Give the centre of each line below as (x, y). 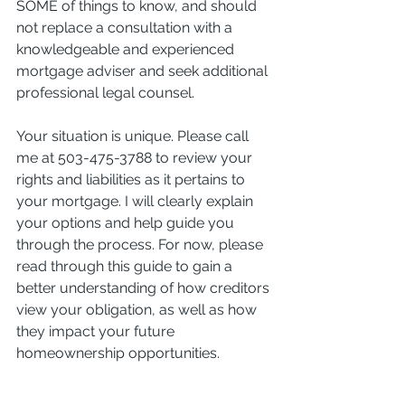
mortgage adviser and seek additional (144, 71)
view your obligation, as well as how (138, 309)
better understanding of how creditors (145, 287)
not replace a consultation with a (126, 27)
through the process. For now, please (141, 244)
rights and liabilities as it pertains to (132, 179)
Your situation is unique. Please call (134, 136)
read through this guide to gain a (126, 266)
